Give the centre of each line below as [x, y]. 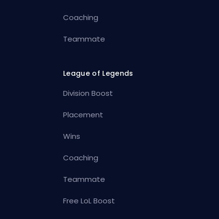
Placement [83, 115]
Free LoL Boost [89, 201]
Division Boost [88, 93]
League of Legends [98, 74]
